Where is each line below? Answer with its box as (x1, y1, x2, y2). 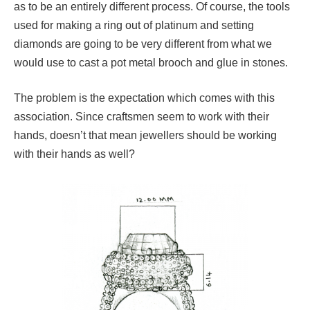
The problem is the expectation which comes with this (14, 92, 275, 104)
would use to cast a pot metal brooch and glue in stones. (14, 56, 288, 69)
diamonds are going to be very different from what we (14, 37, 272, 50)
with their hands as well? (14, 148, 135, 161)
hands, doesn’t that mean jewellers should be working (14, 129, 277, 142)
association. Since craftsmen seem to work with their (14, 111, 269, 123)
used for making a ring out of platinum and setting (14, 19, 254, 31)
